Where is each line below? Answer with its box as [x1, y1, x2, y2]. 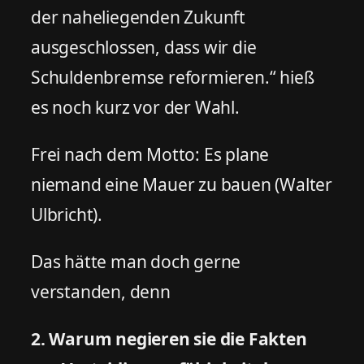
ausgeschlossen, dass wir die [31, 35, 257, 58]
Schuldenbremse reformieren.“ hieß [31, 65, 314, 89]
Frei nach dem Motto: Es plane [31, 142, 270, 166]
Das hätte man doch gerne [31, 249, 241, 273]
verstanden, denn [31, 279, 171, 303]
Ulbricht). [31, 202, 103, 226]
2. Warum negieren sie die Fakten [31, 327, 307, 350]
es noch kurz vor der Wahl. [31, 95, 240, 119]
